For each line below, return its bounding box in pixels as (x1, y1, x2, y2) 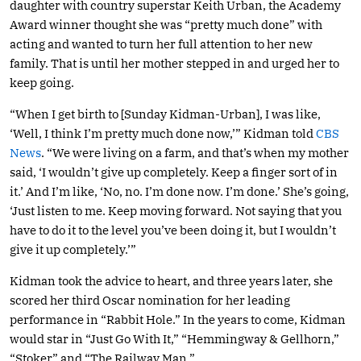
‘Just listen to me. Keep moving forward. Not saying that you (10, 202, 342, 218)
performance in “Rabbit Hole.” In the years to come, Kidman (10, 311, 346, 327)
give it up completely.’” (10, 241, 136, 257)
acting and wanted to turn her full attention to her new (10, 35, 313, 52)
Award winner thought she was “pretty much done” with (10, 16, 322, 32)
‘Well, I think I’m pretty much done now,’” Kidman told (10, 125, 316, 141)
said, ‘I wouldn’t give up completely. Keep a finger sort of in (10, 164, 338, 180)
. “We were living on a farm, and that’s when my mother (41, 144, 349, 160)
